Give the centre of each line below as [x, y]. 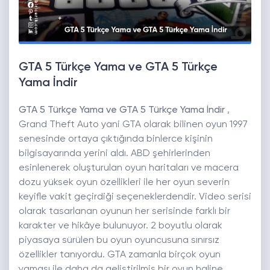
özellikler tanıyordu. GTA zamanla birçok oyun [120, 255]
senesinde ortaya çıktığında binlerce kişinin [116, 140]
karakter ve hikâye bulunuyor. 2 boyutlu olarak [121, 226]
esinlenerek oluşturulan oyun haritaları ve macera [129, 168]
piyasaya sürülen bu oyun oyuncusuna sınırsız [119, 241]
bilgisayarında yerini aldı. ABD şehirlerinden [115, 154]
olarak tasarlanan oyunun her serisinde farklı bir [124, 212]
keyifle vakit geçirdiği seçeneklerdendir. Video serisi [135, 197]
